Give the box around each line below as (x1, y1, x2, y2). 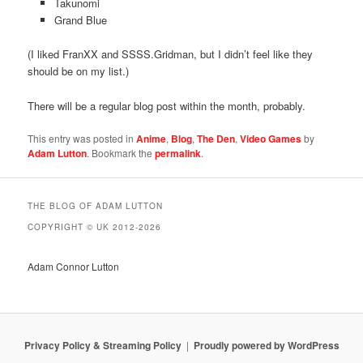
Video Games (240, 130, 302, 146)
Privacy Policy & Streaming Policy (23, 338, 181, 353)
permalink (155, 145, 202, 160)
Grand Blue (53, 12, 107, 28)
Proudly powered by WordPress (193, 338, 340, 353)
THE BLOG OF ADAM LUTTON (28, 199, 164, 211)
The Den (197, 130, 236, 146)
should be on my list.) (28, 63, 130, 79)
